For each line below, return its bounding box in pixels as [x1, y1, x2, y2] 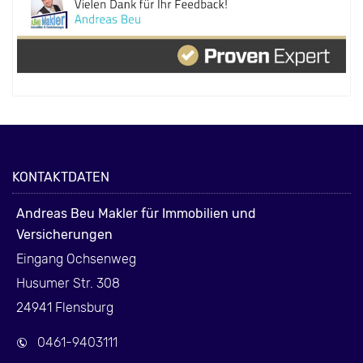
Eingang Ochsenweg [16, 251, 136, 267]
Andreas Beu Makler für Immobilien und [16, 206, 256, 222]
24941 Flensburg [16, 300, 113, 316]
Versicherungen [16, 227, 113, 243]
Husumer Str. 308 [16, 275, 120, 292]
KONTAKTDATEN [12, 169, 109, 186]
